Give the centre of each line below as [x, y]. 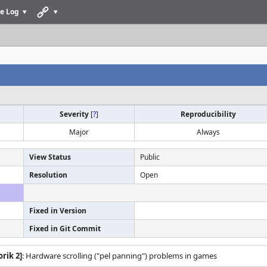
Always [208, 132]
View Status [50, 157]
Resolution [48, 175]
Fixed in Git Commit [65, 229]
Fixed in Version [58, 211]
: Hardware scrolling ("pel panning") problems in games [119, 256]
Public [150, 157]
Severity [75, 114]
